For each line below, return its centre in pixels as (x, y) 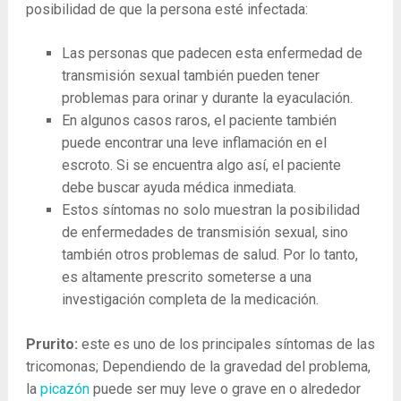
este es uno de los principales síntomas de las (226, 345)
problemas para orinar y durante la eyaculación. (207, 98)
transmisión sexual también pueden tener (190, 76)
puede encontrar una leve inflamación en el (194, 143)
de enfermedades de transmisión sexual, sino (205, 232)
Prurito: (51, 345)
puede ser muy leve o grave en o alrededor (225, 389)
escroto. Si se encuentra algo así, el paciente (201, 165)
